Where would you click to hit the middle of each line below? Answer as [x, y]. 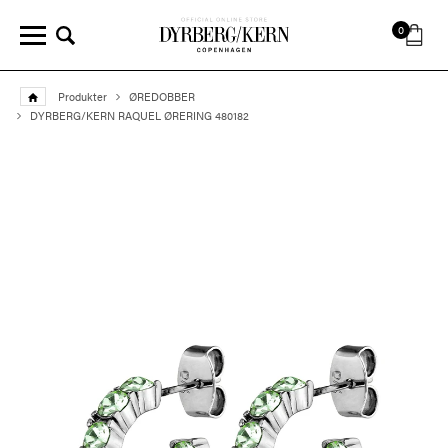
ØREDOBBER [161, 96]
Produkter [82, 96]
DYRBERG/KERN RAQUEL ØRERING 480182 [139, 115]
